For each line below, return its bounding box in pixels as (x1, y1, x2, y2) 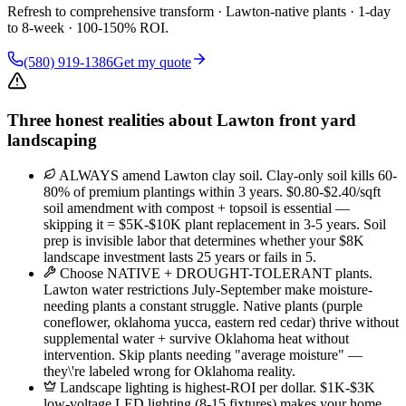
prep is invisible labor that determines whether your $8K (43, 233, 364, 249)
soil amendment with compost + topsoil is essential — (43, 200, 350, 217)
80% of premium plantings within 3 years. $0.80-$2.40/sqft (43, 184, 381, 200)
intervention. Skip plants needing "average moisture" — (43, 347, 362, 363)
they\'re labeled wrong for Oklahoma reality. (43, 363, 295, 380)
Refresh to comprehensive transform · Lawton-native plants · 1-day (7, 3, 391, 19)
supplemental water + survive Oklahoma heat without (43, 331, 349, 347)
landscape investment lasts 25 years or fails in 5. (43, 249, 316, 266)
